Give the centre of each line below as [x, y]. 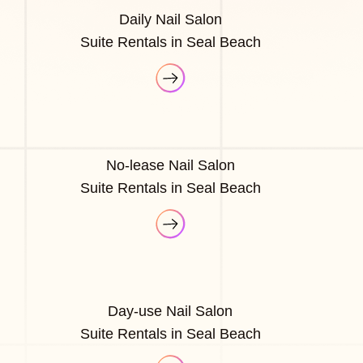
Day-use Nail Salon [171, 311]
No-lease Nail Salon [170, 165]
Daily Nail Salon [170, 19]
